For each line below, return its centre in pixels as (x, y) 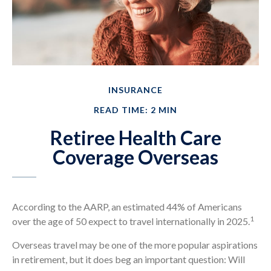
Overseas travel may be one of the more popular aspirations (135, 245)
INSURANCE (135, 90)
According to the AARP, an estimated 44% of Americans (127, 207)
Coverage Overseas (135, 157)
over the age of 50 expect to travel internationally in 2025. (131, 221)
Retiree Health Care (135, 138)
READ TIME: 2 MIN (135, 110)
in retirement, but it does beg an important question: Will (129, 259)
